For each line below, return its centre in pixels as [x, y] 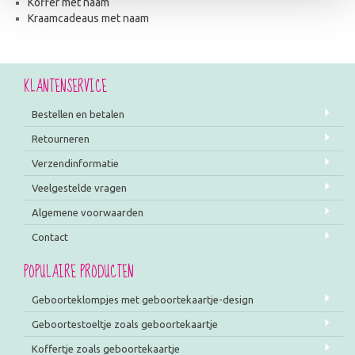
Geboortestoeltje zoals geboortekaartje [125, 324]
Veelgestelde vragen [79, 188]
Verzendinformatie [75, 164]
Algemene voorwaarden [88, 213]
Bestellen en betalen [78, 115]
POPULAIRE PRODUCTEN [79, 273]
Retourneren [61, 139]
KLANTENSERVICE [65, 87]
